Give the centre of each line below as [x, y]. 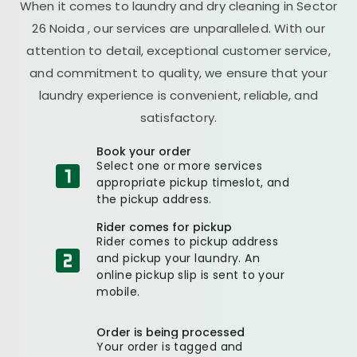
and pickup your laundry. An [178, 258]
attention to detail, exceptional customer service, [178, 50]
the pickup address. [154, 199]
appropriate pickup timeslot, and [193, 182]
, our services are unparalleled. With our [206, 28]
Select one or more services [180, 165]
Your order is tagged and [170, 346]
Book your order [144, 151]
